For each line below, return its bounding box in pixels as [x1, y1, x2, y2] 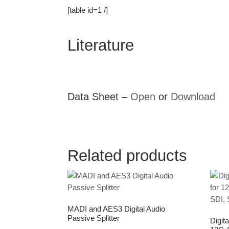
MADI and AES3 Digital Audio [67, 204, 165, 214]
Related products [67, 146, 187, 165]
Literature [67, 36, 134, 54]
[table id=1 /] [67, 5, 108, 14]
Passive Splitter [67, 214, 120, 223]
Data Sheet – [67, 91, 130, 103]
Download [171, 91, 215, 103]
